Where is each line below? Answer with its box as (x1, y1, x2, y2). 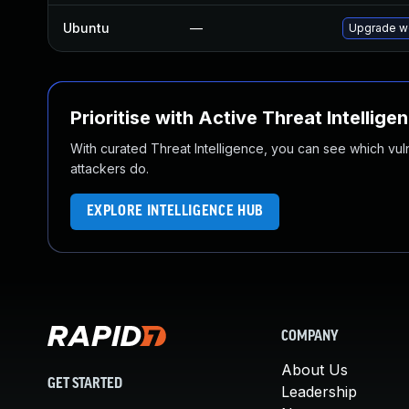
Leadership (281, 383, 357, 401)
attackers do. (70, 161, 149, 176)
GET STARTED (47, 376, 122, 392)
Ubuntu (63, 20, 110, 36)
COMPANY (281, 330, 339, 344)
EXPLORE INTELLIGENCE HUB (86, 204, 264, 219)
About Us (281, 361, 348, 379)
